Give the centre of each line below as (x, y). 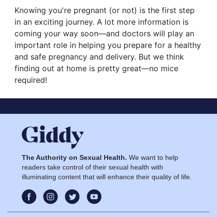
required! (31, 80)
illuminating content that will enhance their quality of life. (107, 177)
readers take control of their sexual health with (93, 167)
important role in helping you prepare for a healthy (108, 45)
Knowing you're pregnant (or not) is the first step (105, 10)
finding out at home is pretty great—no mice (96, 69)
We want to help (153, 158)
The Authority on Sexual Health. (74, 158)
